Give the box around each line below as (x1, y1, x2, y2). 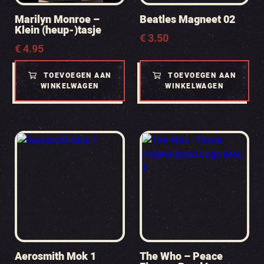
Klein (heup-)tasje (15, 22, 101, 39)
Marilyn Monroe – (15, 12, 100, 28)
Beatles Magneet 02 (139, 12, 235, 28)
